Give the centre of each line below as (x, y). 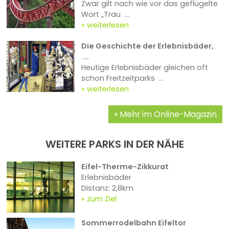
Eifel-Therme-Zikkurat (125, 167)
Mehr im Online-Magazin (168, 114)
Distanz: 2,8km (107, 188)
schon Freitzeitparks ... (122, 78)
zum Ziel (101, 199)
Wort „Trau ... (105, 15)
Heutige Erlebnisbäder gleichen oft (144, 68)
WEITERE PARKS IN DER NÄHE (114, 144)
